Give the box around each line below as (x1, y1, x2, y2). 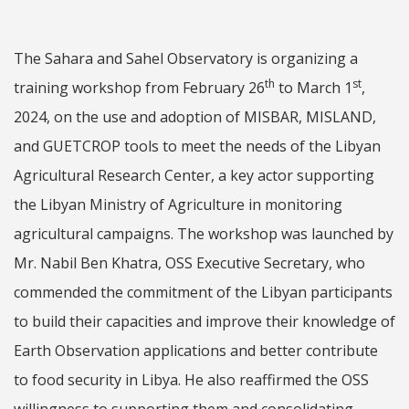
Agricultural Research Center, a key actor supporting (14, 165, 374, 185)
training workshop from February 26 (14, 78, 265, 98)
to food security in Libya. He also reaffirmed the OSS (14, 370, 369, 390)
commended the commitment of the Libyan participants (14, 282, 393, 302)
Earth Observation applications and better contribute (14, 341, 378, 361)
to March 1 (275, 78, 352, 98)
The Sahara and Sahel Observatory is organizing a (14, 48, 358, 68)
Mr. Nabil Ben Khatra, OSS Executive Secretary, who (14, 253, 365, 273)
